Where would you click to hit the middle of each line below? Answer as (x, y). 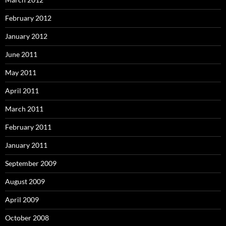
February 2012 (28, 18)
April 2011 (22, 90)
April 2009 (22, 199)
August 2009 (25, 181)
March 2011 (24, 108)
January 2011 (26, 145)
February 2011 (28, 127)
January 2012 (26, 36)
